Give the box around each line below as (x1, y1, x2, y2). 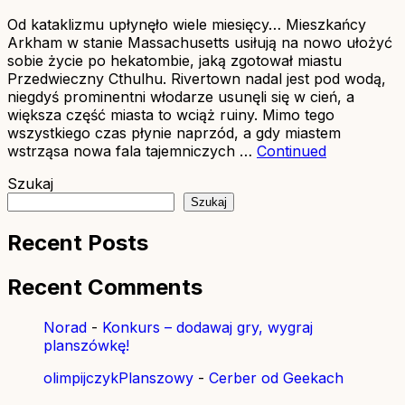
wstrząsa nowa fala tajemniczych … (7, 141, 257, 160)
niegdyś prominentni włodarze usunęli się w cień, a (7, 87, 354, 106)
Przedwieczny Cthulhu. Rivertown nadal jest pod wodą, (7, 69, 386, 88)
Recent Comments (7, 273, 202, 300)
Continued (257, 141, 326, 160)
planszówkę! (43, 335, 129, 354)
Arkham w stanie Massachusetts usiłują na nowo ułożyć (7, 33, 392, 52)
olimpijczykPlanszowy (43, 368, 193, 387)
